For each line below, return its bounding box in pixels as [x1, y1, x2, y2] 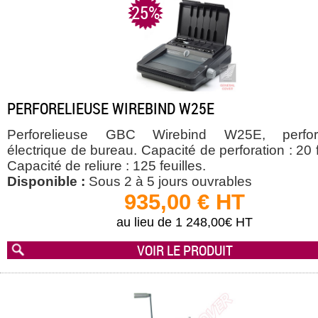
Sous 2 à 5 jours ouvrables [85, 174, 252, 190]
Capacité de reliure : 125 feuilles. [7, 158, 206, 174]
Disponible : [7, 174, 85, 190]
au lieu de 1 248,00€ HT [116, 215, 253, 230]
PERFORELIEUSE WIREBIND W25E [7, 97, 214, 119]
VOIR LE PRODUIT [136, 240, 233, 260]
